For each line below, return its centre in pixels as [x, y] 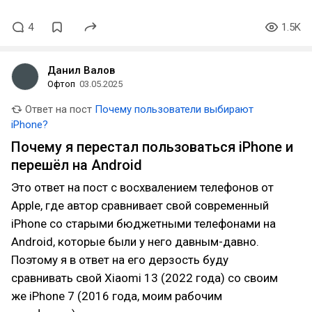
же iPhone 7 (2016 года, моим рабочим [117, 296]
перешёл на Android [77, 165]
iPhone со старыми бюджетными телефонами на [143, 223]
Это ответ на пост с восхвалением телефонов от [142, 187]
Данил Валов [81, 70]
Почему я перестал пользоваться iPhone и [152, 147]
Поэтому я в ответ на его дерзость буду [120, 259]
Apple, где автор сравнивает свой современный [140, 205]
